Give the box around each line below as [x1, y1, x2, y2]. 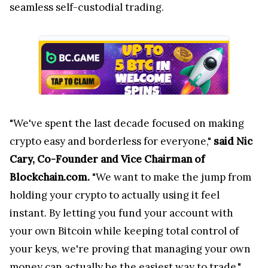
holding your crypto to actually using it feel [10, 188, 220, 202]
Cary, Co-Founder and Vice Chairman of [10, 152, 205, 166]
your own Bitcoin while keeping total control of [10, 224, 239, 237]
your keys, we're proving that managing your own [10, 242, 251, 255]
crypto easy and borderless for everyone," [10, 134, 214, 148]
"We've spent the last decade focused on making [10, 116, 244, 130]
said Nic [214, 134, 252, 148]
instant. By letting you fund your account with [10, 206, 233, 220]
